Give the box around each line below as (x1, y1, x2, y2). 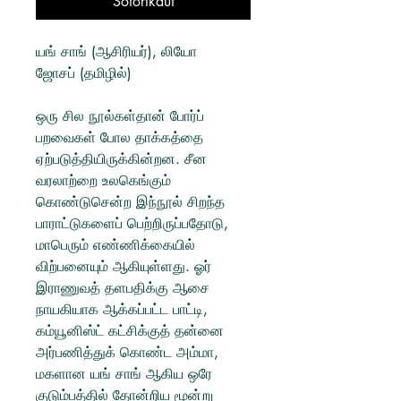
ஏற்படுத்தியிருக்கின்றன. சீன (36, 149, 207, 168)
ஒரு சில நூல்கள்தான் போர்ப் (36, 107, 204, 125)
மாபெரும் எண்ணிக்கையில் (36, 235, 195, 254)
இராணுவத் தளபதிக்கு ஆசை (36, 278, 209, 297)
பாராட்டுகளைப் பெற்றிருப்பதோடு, (36, 214, 228, 233)
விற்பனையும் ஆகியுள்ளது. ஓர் (36, 257, 211, 276)
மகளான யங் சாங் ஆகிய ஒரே (36, 364, 212, 383)
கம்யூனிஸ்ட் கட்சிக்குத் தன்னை (36, 321, 224, 340)
